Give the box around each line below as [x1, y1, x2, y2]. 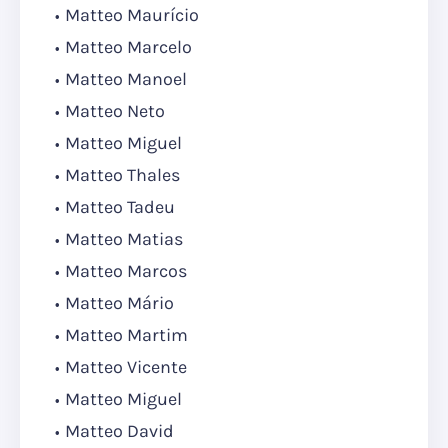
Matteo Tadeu [65, 196, 175, 219]
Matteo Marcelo [65, 36, 192, 59]
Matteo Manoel [65, 68, 187, 91]
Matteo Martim [65, 324, 188, 347]
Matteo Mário [65, 292, 174, 315]
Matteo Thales [65, 164, 180, 187]
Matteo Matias [65, 228, 183, 251]
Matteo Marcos [65, 260, 187, 283]
